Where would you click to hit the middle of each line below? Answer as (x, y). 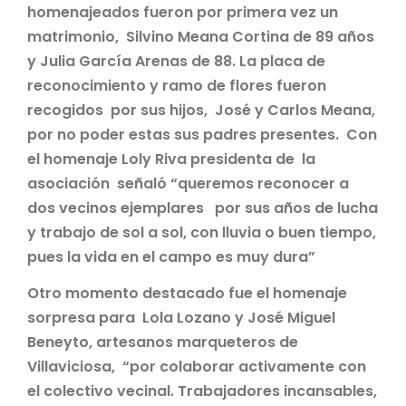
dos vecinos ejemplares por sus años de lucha (203, 208)
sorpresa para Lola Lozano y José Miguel (181, 317)
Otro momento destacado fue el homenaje (187, 293)
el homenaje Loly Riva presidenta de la (171, 159)
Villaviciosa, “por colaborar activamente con (197, 366)
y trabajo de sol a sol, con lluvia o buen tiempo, (202, 232)
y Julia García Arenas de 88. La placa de (176, 61)
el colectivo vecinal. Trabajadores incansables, (202, 391)
